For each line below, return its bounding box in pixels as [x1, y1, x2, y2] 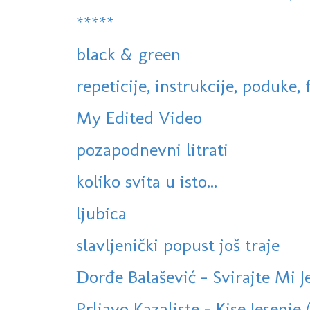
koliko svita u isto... [76, 170, 217, 193]
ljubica [76, 202, 127, 225]
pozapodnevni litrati [76, 138, 228, 161]
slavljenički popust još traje [76, 234, 280, 257]
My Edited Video [76, 107, 202, 129]
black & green [76, 43, 181, 66]
